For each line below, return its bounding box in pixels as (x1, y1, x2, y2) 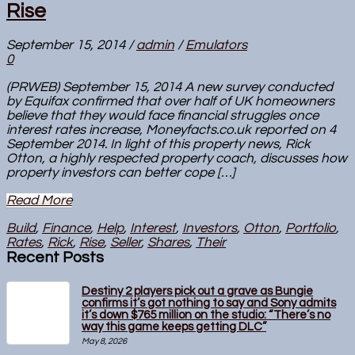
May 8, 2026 (82, 337, 127, 346)
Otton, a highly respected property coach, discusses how (6, 151, 347, 166)
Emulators (185, 38, 247, 53)
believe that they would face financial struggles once (6, 109, 319, 124)
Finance (42, 221, 90, 236)
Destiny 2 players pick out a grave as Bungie (82, 285, 313, 298)
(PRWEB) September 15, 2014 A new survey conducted (6, 80, 333, 95)
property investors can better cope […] (6, 166, 235, 181)
